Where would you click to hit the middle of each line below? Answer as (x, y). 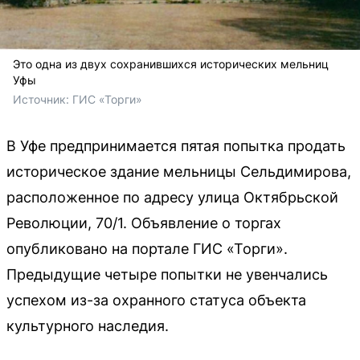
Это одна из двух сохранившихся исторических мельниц (171, 64)
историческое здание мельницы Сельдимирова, (179, 172)
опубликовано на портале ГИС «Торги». (147, 249)
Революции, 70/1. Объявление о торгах (144, 223)
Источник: (43, 100)
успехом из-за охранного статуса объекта (156, 301)
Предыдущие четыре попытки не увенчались (167, 275)
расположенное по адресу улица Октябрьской (172, 198)
